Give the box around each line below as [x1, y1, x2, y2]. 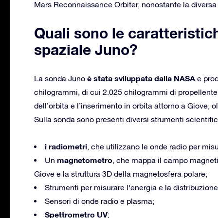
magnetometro [57, 155, 112, 164]
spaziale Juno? [34, 40, 138, 58]
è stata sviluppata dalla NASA [87, 73, 195, 83]
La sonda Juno [34, 73, 87, 83]
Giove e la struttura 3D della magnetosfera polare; [34, 169, 207, 178]
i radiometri [45, 141, 87, 151]
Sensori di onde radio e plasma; [45, 196, 154, 205]
